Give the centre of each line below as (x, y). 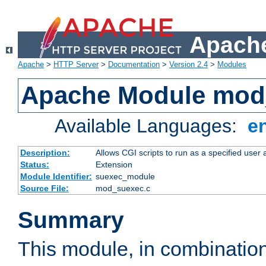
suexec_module (125, 177)
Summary (71, 220)
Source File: (44, 189)
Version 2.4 (189, 65)
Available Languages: (149, 126)
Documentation (134, 65)
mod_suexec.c (123, 189)
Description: (45, 153)
